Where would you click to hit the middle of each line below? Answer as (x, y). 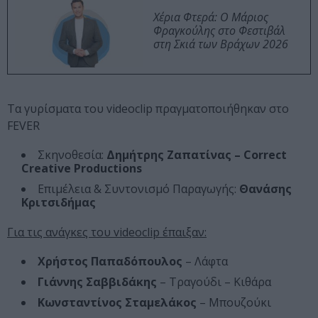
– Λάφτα (205, 262)
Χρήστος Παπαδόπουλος (110, 262)
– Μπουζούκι (234, 303)
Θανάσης (264, 189)
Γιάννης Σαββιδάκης (97, 282)
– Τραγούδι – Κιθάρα (214, 282)
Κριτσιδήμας (59, 203)
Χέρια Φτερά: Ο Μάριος (211, 17)
